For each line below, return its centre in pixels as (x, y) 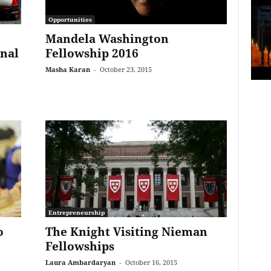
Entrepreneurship (76, 212)
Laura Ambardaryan (80, 262)
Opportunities (70, 19)
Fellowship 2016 (92, 53)
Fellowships (80, 246)
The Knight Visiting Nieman (126, 232)
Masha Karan (67, 69)
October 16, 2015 (151, 262)
